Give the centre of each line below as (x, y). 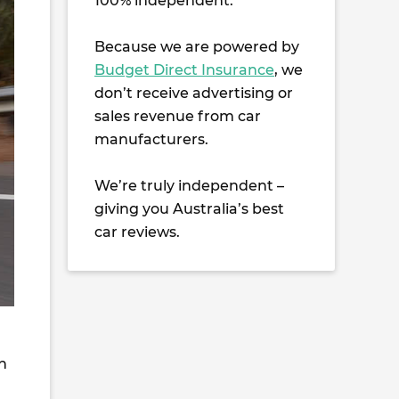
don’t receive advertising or (194, 93)
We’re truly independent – (189, 186)
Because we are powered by (197, 47)
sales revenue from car (178, 116)
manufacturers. (151, 139)
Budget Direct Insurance (184, 70)
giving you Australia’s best (189, 209)
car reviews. (137, 232)
